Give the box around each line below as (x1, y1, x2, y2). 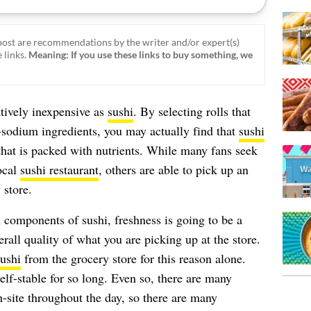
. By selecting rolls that (133, 102, 251, 119)
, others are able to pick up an (98, 160, 249, 178)
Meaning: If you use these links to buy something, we (28, 49, 253, 60)
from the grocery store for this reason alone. (20, 249, 246, 267)
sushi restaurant (19, 160, 99, 178)
